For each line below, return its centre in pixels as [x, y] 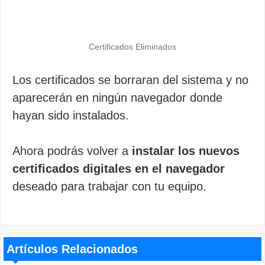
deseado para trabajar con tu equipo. [109, 186]
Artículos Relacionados [72, 249]
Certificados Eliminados [132, 47]
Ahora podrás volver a [72, 151]
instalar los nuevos [186, 151]
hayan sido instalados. [71, 115]
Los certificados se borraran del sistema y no [130, 80]
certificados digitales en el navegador [119, 169]
